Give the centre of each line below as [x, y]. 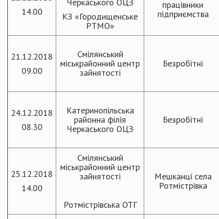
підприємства [183, 14]
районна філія [100, 120]
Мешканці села [183, 176]
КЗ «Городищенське [100, 16]
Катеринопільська [100, 110]
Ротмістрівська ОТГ [100, 205]
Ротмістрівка [183, 186]
